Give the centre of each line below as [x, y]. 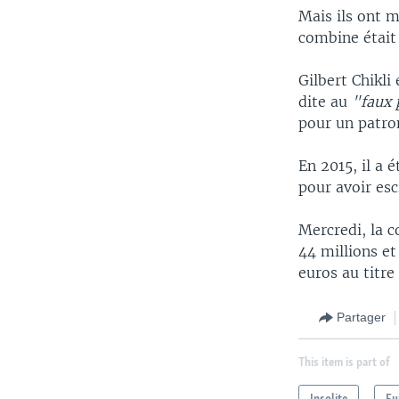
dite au [326, 101]
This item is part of [345, 362]
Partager [362, 318]
